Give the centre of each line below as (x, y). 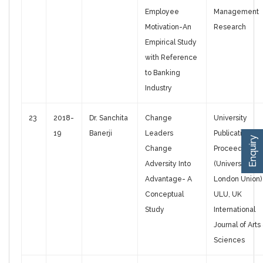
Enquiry (253, 151)
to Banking (163, 73)
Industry (159, 88)
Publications (234, 134)
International (235, 210)
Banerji (101, 134)
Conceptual (164, 195)
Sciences (229, 240)
